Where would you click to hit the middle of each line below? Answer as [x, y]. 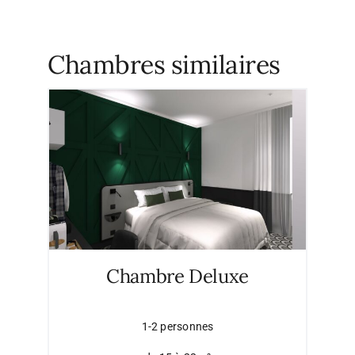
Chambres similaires [164, 64]
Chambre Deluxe [177, 277]
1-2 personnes [177, 326]
